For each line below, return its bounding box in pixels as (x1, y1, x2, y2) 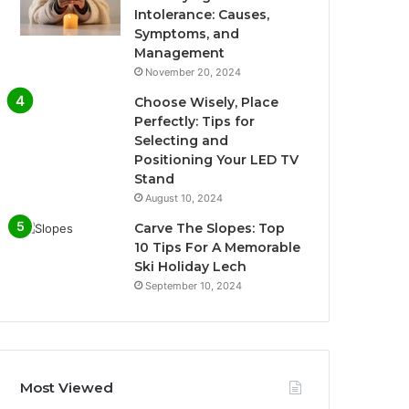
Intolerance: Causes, (134, 6, 270, 23)
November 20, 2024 (145, 66, 242, 79)
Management (134, 45, 225, 61)
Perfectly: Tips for (134, 113, 256, 130)
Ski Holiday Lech (134, 258, 247, 275)
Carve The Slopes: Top (134, 220, 286, 236)
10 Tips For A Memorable (134, 239, 301, 256)
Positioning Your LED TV (134, 152, 299, 168)
